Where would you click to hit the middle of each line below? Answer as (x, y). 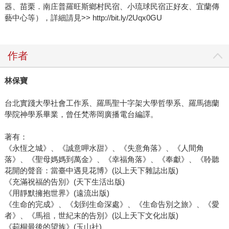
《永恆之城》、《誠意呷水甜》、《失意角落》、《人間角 (104, 148)
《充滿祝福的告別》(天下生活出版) (64, 182)
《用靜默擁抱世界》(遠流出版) (57, 193)
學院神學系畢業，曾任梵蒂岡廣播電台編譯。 (81, 114)
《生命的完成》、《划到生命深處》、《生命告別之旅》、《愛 (112, 204)
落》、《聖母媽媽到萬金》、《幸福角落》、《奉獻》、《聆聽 (112, 159)
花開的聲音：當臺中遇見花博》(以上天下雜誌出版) (91, 171)
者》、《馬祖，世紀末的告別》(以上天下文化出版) (91, 216)
